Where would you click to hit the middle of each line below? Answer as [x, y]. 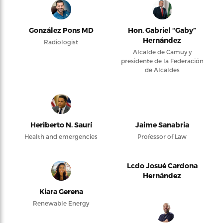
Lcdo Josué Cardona [162, 165]
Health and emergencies [61, 136]
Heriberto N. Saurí [61, 124]
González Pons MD [61, 30]
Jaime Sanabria [162, 124]
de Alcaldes [162, 69]
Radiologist [61, 42]
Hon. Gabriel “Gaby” [162, 30]
